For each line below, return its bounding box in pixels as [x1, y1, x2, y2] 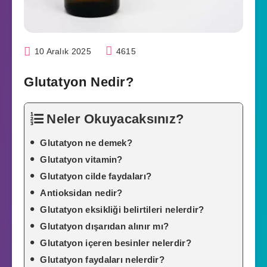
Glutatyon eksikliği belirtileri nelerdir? [40, 204, 204, 215]
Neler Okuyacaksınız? [46, 111, 184, 127]
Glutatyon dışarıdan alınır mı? [40, 221, 169, 232]
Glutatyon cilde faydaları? [40, 171, 152, 182]
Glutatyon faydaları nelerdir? [40, 254, 165, 265]
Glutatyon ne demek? [40, 138, 133, 148]
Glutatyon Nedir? [24, 74, 134, 90]
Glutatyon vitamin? [40, 154, 123, 165]
